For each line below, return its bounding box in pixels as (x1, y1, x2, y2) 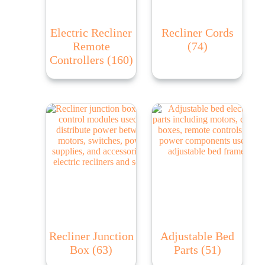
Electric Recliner (50, 26, 132, 40)
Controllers (49, 53, 107, 67)
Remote (72, 40, 110, 53)
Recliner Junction (49, 229, 134, 243)
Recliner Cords (161, 26, 234, 40)
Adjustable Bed (160, 229, 235, 243)
